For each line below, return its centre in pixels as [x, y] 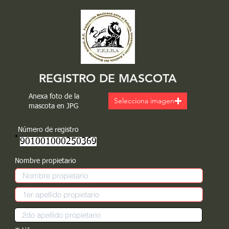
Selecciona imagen [144, 101]
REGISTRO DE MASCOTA [108, 78]
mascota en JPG [53, 106]
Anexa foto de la [54, 97]
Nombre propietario [45, 161]
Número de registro [48, 130]
